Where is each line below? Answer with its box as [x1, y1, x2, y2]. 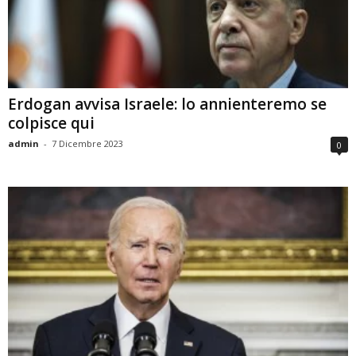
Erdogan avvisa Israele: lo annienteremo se [8, 93, 327, 114]
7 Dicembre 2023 [52, 137, 123, 149]
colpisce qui [8, 112, 95, 133]
